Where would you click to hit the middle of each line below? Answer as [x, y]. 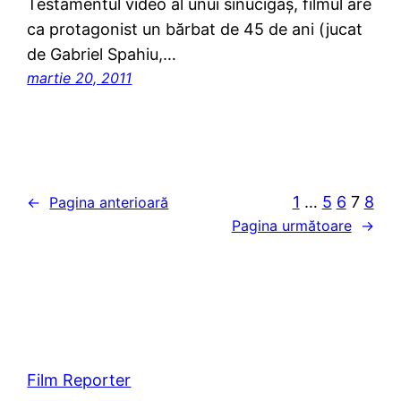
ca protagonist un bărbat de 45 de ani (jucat [195, 30]
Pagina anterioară [109, 202]
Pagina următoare [291, 226]
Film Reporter [79, 380]
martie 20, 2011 [80, 78]
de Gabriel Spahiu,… [102, 55]
